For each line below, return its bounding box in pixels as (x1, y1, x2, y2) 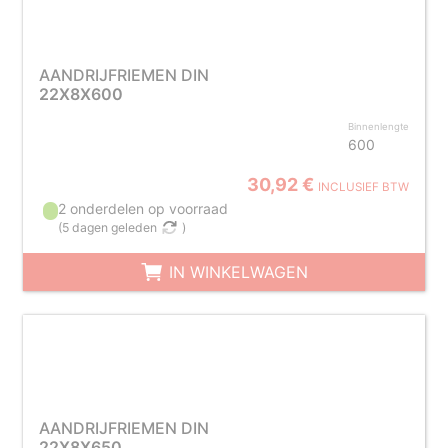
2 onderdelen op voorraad (58, 200, 229, 217)
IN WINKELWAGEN (163, 262, 308, 282)
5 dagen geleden (62, 220, 158, 235)
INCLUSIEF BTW (318, 180, 410, 194)
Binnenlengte (348, 121, 410, 132)
